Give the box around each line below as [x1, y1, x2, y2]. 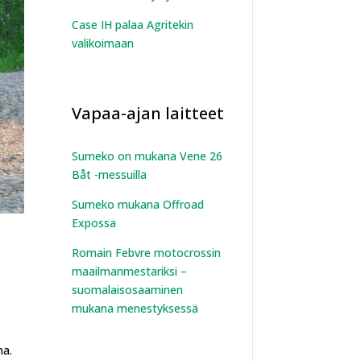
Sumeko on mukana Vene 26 [72, 147, 223, 164]
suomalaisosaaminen [72, 281, 184, 297]
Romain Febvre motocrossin [72, 244, 222, 260]
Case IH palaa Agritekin [72, 16, 194, 32]
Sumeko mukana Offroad [72, 196, 205, 212]
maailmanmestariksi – [72, 263, 188, 279]
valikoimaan [72, 35, 135, 51]
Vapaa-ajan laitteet [72, 102, 225, 124]
